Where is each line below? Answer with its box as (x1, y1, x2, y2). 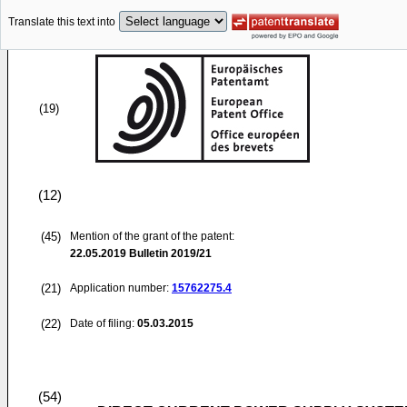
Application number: (70, 282, 172, 294)
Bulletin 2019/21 (126, 247, 212, 260)
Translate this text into (8, 15, 115, 29)
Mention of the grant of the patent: (70, 230, 234, 243)
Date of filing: (70, 317, 134, 330)
